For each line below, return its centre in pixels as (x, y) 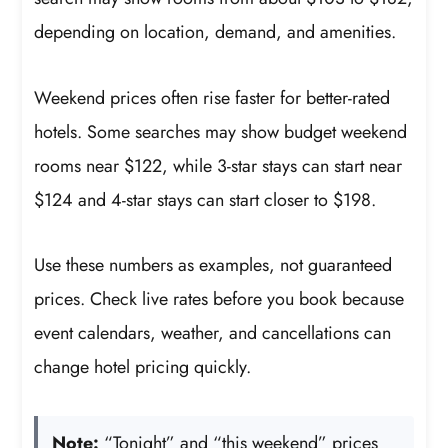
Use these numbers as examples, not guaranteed (213, 265)
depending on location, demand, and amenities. (215, 32)
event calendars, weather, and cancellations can (213, 333)
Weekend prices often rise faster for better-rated (212, 97)
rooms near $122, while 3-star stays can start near (218, 165)
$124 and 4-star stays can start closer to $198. (205, 199)
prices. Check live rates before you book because (219, 299)
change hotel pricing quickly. (143, 367)
